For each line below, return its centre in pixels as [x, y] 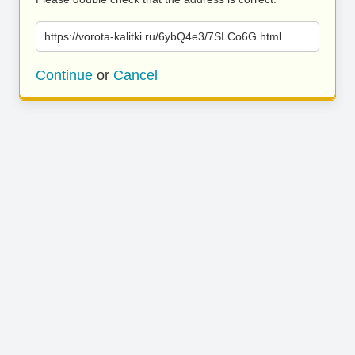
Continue [64, 75]
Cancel [136, 75]
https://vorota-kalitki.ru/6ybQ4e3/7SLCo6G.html [163, 36]
